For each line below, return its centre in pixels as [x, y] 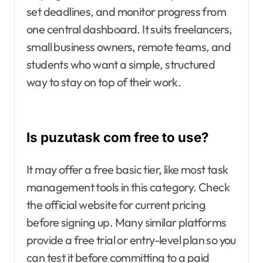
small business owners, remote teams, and [129, 47]
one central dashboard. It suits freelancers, [129, 29]
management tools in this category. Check [128, 187]
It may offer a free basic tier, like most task [127, 170]
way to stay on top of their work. [104, 82]
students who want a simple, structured [121, 65]
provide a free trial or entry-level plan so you [131, 240]
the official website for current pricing [116, 205]
